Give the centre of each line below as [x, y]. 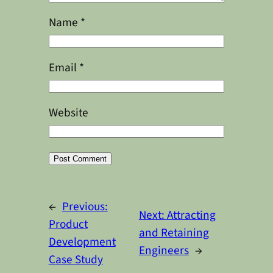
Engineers [164, 251]
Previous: [85, 206]
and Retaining [174, 233]
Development [82, 242]
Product [68, 224]
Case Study [76, 259]
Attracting [191, 215]
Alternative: [77, 187]
